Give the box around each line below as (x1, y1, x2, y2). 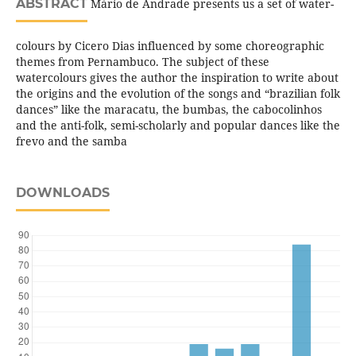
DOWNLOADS (15, 184, 110, 200)
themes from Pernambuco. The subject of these (15, 53, 269, 69)
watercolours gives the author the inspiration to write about (15, 69, 339, 85)
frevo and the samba (15, 133, 127, 149)
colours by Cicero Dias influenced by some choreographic (15, 37, 324, 53)
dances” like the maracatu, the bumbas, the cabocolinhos (15, 101, 322, 117)
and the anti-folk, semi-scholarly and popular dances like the (15, 117, 340, 133)
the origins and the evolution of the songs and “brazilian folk (15, 85, 340, 101)
